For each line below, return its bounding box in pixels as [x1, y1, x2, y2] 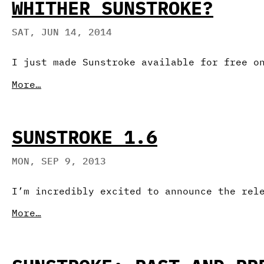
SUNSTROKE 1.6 [12, 124, 157, 149]
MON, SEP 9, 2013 [12, 155, 106, 167]
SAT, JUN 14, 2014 [12, 26, 112, 38]
